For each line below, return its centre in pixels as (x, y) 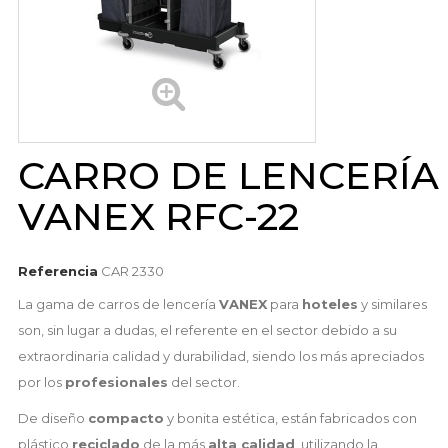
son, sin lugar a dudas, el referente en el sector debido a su (207, 330)
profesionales (116, 382)
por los (41, 382)
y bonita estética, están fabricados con (290, 418)
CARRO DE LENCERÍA (228, 176)
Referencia (57, 271)
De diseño (52, 418)
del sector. (203, 382)
